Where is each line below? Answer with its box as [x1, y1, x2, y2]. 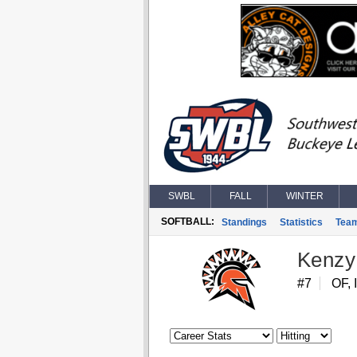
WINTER [285, 190, 324, 202]
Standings [221, 217, 267, 228]
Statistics [279, 217, 323, 228]
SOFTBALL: [160, 216, 214, 227]
